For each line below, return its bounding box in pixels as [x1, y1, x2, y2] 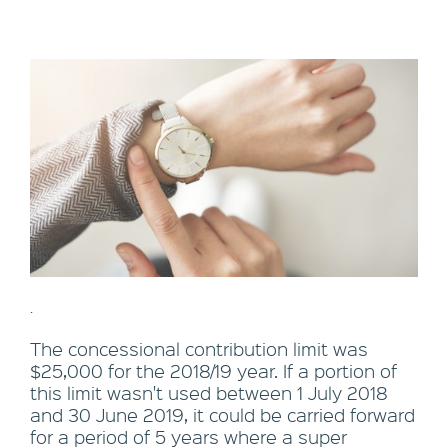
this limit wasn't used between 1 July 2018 [30, 381, 388, 406]
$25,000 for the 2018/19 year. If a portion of [30, 359, 397, 384]
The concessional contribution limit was [30, 337, 368, 362]
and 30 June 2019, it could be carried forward [30, 403, 415, 428]
